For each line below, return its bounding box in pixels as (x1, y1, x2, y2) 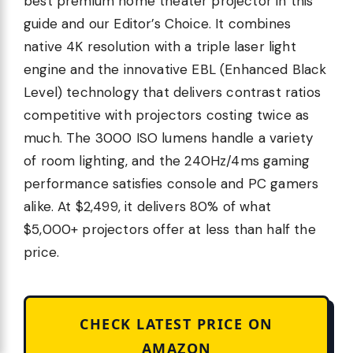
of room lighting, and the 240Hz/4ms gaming (24, 152, 310, 170)
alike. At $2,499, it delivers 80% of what (24, 198, 271, 216)
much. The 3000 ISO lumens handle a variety (24, 129, 314, 147)
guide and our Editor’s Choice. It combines (24, 15, 292, 33)
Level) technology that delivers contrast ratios (24, 84, 321, 102)
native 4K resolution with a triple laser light (24, 38, 296, 56)
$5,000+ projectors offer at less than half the (24, 221, 316, 239)
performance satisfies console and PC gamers (24, 175, 319, 193)
